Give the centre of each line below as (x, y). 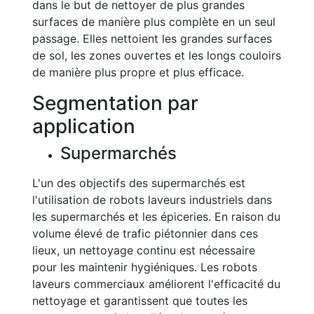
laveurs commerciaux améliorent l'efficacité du (156, 284)
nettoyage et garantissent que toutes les (140, 301)
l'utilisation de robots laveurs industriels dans (152, 200)
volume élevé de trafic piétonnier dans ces (145, 233)
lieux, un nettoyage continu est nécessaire (144, 250)
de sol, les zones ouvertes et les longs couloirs (157, 55)
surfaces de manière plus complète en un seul (154, 22)
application (84, 126)
